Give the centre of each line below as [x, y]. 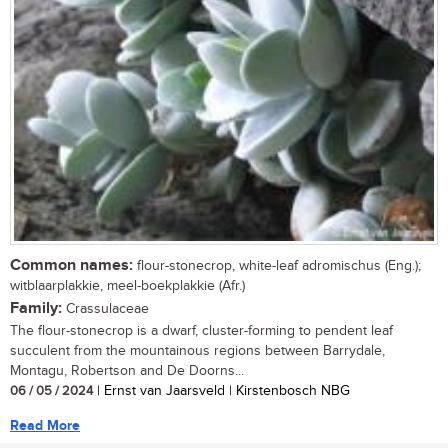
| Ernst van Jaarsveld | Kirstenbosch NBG [221, 390]
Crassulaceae [105, 308]
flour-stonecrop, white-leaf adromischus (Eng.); [277, 265]
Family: [36, 308]
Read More [45, 425]
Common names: [71, 265]
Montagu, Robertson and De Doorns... [127, 370]
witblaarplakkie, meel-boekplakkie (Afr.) [127, 285]
